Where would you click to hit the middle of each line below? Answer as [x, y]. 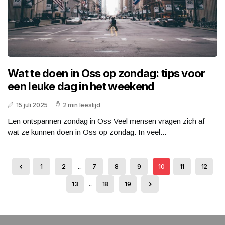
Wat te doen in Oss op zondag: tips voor [106, 74]
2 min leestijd [81, 105]
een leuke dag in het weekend [81, 87]
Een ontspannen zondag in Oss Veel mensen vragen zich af [106, 121]
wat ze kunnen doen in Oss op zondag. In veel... [87, 132]
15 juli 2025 [32, 105]
